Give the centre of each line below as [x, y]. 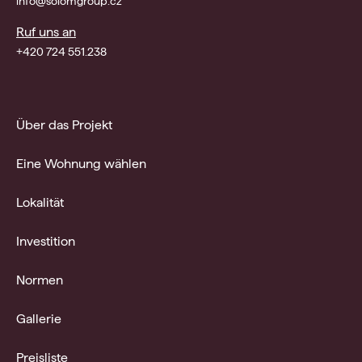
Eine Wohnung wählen [81, 164]
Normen [40, 280]
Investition [46, 242]
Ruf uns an [46, 32]
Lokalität [40, 203]
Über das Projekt [64, 125]
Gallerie [39, 319]
